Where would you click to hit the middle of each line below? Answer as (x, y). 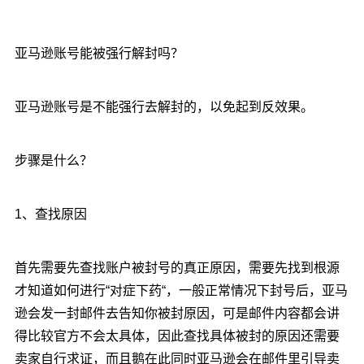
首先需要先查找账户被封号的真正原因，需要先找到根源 (177, 268)
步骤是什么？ (53, 160)
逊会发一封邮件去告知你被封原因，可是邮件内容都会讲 (177, 313)
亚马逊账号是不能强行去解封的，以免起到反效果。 (164, 107)
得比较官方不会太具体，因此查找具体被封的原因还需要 (177, 336)
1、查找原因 (50, 214)
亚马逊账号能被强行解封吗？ (99, 53)
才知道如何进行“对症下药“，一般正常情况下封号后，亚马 (181, 290)
